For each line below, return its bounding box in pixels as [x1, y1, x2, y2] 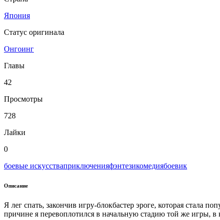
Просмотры [4, 94, 43, 103]
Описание [4, 182, 28, 189]
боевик [164, 161, 187, 170]
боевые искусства [4, 161, 63, 170]
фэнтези [109, 161, 136, 170]
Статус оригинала [4, 27, 64, 36]
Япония [4, 11, 30, 20]
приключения [63, 161, 109, 170]
